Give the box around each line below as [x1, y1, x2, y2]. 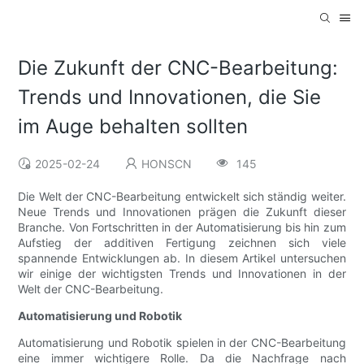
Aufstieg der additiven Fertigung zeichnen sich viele [18, 236, 346, 250]
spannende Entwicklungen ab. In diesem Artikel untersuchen [18, 251, 346, 266]
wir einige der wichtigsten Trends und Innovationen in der [18, 266, 346, 281]
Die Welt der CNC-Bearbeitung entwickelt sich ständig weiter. [18, 189, 346, 204]
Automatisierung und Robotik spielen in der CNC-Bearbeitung [18, 336, 346, 350]
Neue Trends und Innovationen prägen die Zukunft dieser [18, 205, 346, 219]
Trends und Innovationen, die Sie [18, 85, 322, 110]
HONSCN [141, 157, 193, 171]
